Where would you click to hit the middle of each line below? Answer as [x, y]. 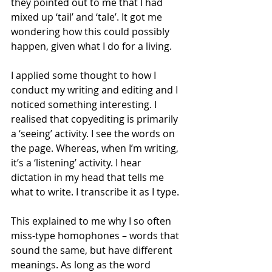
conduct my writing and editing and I [96, 90]
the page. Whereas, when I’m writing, [96, 148]
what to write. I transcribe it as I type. [95, 192]
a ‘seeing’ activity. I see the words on [94, 134]
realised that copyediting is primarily [96, 119]
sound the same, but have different [93, 250]
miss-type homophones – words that [96, 236]
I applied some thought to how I [85, 76]
